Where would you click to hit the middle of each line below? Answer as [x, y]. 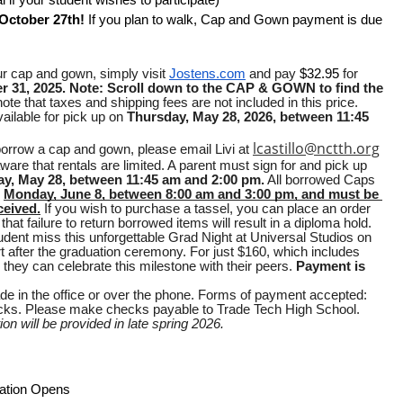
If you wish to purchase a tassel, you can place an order [206, 209]
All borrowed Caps [320, 180]
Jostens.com [207, 74]
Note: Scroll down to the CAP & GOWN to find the [226, 89]
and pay [273, 74]
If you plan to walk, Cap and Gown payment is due [235, 20]
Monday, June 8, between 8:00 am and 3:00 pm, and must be [191, 195]
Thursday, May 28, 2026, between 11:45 [248, 117]
